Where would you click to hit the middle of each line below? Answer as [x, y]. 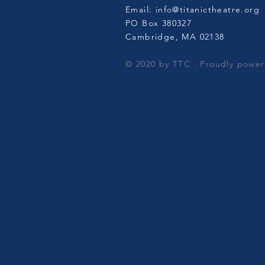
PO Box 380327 [159, 23]
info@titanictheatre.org [208, 9]
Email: [140, 9]
